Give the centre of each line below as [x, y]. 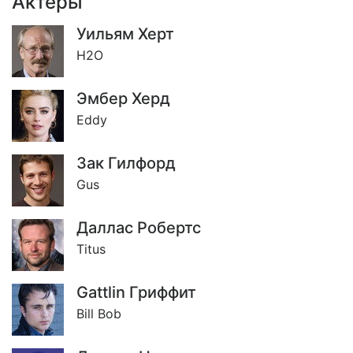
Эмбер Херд [123, 98]
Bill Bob [99, 314]
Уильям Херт [125, 34]
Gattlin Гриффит [136, 292]
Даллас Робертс [139, 228]
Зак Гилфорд [126, 163]
